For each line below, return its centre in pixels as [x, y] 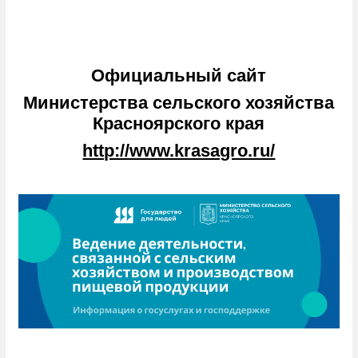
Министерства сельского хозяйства [179, 102]
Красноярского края [179, 123]
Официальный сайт [179, 75]
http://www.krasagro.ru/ [179, 150]
